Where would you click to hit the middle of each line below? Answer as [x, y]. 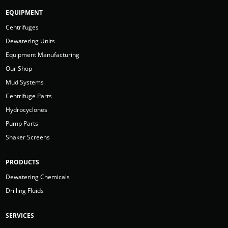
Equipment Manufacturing [43, 54]
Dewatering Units [31, 41]
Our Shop [19, 68]
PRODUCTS [23, 162]
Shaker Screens [28, 137]
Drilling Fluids [25, 190]
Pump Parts [22, 123]
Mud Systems [25, 82]
